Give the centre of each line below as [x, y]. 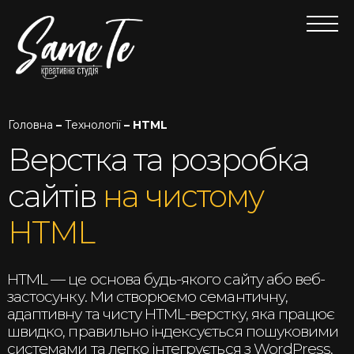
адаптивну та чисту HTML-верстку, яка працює [171, 314]
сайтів [56, 196]
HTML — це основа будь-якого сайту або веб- [166, 280]
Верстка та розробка [158, 160]
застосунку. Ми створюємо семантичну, [147, 297]
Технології [93, 125]
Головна [30, 125]
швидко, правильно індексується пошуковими [173, 332]
